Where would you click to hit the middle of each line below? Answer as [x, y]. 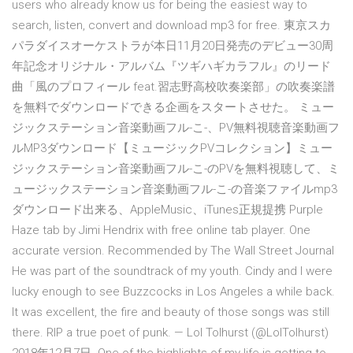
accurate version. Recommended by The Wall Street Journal [173, 251]
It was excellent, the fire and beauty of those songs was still [171, 312]
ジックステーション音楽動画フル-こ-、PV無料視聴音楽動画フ [176, 128]
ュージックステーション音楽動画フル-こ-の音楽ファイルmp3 [175, 190]
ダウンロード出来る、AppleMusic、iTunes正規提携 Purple [167, 210]
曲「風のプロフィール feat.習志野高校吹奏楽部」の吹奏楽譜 [173, 87]
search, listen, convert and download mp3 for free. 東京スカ [171, 26]
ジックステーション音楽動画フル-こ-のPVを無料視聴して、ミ [176, 169]
